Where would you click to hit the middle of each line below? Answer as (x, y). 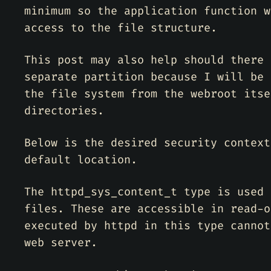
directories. (64, 111)
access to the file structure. (121, 28)
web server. (61, 243)
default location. (81, 160)
